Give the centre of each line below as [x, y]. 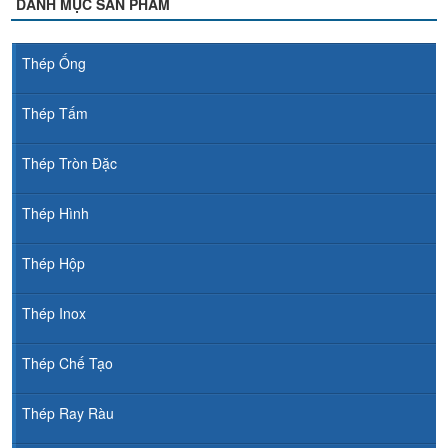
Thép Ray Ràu [68, 412]
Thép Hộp [53, 262]
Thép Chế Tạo [67, 362]
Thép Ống [54, 62]
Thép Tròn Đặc [69, 162]
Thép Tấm [55, 112]
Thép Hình [55, 212]
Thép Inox [54, 312]
